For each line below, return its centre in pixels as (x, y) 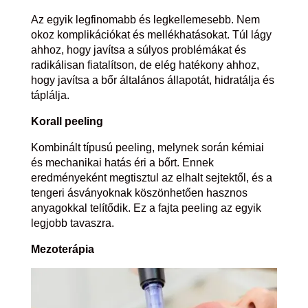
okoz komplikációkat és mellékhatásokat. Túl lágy (151, 34)
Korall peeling (67, 121)
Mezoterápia (62, 249)
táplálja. (50, 95)
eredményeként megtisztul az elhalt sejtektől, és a (151, 177)
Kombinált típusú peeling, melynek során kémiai (147, 147)
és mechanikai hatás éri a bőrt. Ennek (122, 162)
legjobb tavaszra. (72, 223)
